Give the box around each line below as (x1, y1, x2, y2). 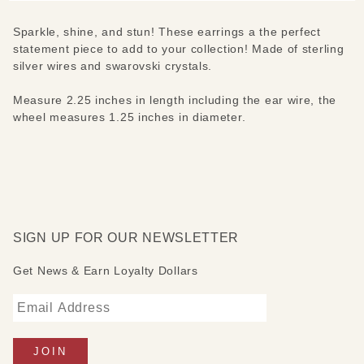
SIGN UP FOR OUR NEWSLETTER (13, 230, 240, 245)
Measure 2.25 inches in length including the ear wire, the (13, 93, 336, 106)
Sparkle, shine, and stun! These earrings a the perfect (13, 24, 321, 38)
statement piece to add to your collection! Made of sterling (13, 41, 344, 55)
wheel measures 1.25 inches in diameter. (13, 110, 246, 123)
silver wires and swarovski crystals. (13, 58, 213, 72)
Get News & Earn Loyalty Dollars (13, 263, 198, 277)
